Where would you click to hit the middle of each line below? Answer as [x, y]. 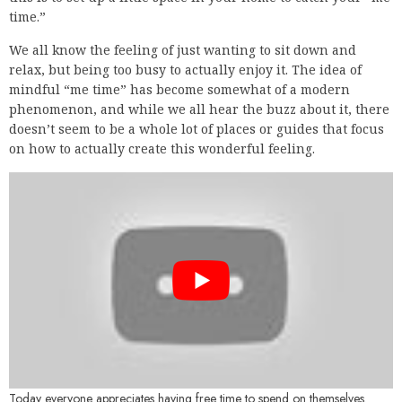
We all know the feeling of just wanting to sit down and [183, 50]
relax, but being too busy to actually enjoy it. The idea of [185, 70]
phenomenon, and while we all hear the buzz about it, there [199, 109]
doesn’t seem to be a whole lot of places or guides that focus [197, 129]
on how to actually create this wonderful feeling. [162, 149]
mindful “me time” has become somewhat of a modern [179, 90]
